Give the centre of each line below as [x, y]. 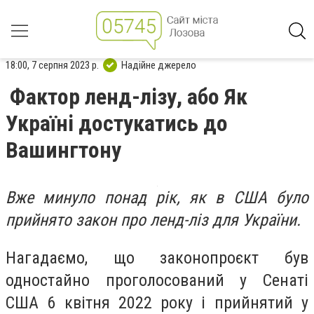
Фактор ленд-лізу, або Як [129, 97]
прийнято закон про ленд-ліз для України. [153, 220]
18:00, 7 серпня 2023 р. [52, 65]
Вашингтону [63, 150]
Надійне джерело [159, 65]
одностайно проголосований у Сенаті [157, 280]
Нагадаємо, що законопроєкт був [157, 258]
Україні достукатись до [117, 123]
